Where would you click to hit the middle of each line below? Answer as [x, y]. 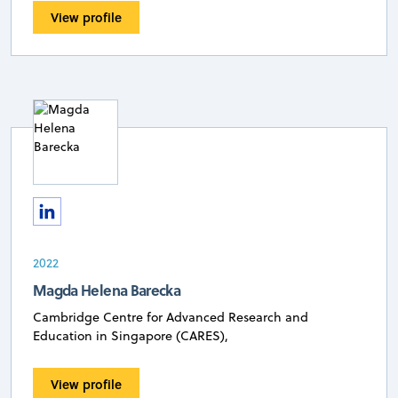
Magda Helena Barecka [107, 290]
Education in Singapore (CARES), [131, 335]
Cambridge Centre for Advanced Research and [171, 317]
